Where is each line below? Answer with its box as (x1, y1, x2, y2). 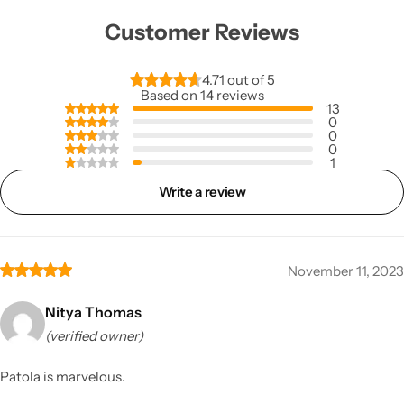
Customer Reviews (105, 18, 299, 45)
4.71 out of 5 (201, 71, 275, 89)
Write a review (158, 183, 246, 201)
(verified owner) (45, 326, 143, 344)
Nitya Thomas (45, 302, 142, 321)
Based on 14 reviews (140, 86, 264, 104)
